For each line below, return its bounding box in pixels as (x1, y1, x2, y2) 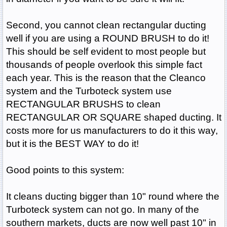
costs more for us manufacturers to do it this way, (6, 125, 218, 136)
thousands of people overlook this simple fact (6, 59, 202, 70)
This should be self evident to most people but (6, 46, 206, 57)
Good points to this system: (6, 165, 124, 176)
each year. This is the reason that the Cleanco (6, 72, 206, 84)
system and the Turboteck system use (6, 86, 172, 97)
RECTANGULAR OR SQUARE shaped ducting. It (6, 112, 221, 123)
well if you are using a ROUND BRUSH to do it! (6, 33, 209, 44)
